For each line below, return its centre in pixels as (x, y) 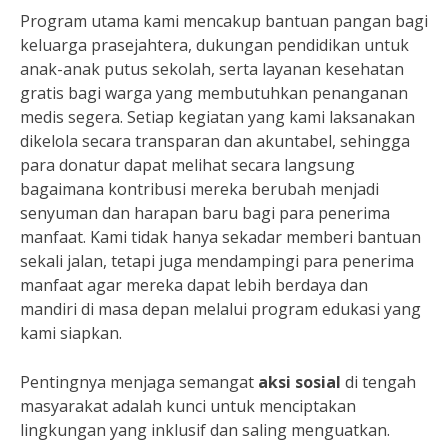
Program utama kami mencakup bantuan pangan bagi (224, 21)
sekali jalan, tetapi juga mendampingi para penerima (217, 261)
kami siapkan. (71, 333)
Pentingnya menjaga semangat (139, 382)
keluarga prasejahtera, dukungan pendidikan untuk (214, 45)
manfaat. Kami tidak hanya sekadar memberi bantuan (220, 237)
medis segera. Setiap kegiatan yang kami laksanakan (217, 117)
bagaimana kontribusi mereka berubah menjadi (199, 189)
